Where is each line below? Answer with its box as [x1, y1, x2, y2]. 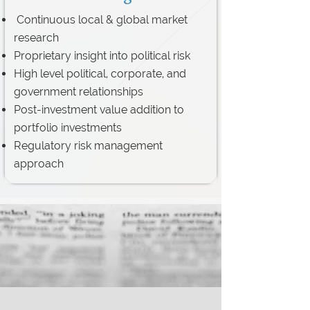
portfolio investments [14, 121, 122, 134]
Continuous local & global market [14, 13, 188, 26]
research [14, 31, 59, 44]
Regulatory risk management [14, 139, 163, 152]
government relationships [14, 85, 143, 98]
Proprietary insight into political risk [14, 49, 190, 62]
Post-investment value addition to [14, 103, 184, 116]
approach [14, 157, 64, 170]
